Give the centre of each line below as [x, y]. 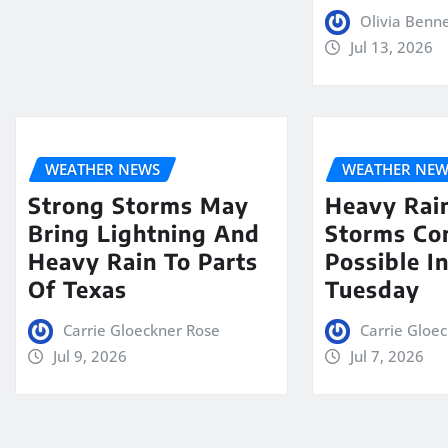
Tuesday [373, 289]
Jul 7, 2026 [386, 356]
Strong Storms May [138, 205]
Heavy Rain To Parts [143, 261]
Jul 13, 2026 [391, 46]
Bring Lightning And [144, 233]
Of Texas [77, 289]
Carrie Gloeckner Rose [141, 330]
